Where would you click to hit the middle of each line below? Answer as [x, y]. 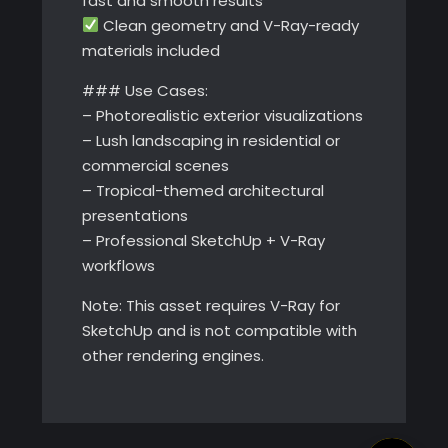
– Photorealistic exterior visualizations [222, 115]
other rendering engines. [172, 355]
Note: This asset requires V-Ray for [210, 305]
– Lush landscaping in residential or [210, 140]
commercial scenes [155, 165]
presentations [134, 215]
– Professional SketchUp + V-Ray [203, 240]
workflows [118, 265]
